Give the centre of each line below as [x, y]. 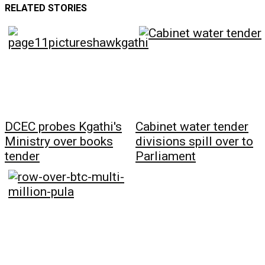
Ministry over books [59, 142]
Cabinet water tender [192, 127]
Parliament [166, 156]
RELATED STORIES [46, 8]
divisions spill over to [194, 142]
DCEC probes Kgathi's [63, 127]
